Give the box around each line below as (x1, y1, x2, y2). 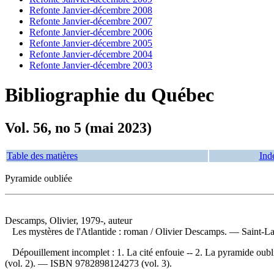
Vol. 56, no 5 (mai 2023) (5, 119, 152, 136)
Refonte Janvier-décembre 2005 (29, 38, 152, 48)
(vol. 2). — (5, 257, 50, 268)
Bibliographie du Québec (5, 84, 214, 106)
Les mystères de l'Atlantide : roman (12, 226, 150, 237)
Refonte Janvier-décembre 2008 (29, 5, 152, 15)
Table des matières (7, 150, 78, 161)
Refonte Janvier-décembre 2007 (29, 16, 152, 26)
